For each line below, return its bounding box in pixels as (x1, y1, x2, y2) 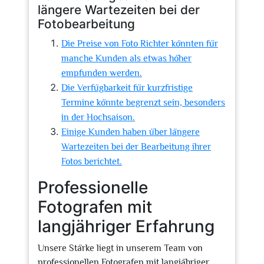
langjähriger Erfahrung (38, 216, 214, 236)
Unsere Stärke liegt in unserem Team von (38, 243, 203, 253)
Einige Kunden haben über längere (61, 127, 200, 137)
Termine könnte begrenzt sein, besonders (61, 97, 225, 108)
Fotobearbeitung (38, 16, 135, 31)
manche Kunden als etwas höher (61, 53, 192, 64)
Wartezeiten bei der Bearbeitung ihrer (61, 141, 211, 152)
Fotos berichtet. (61, 156, 122, 167)
